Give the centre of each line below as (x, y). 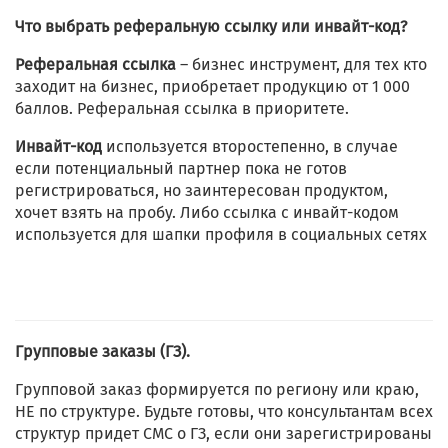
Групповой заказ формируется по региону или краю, (217, 390)
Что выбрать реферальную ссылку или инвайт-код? (211, 27)
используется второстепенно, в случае (252, 147)
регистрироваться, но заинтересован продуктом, (201, 191)
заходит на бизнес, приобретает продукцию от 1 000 (212, 87)
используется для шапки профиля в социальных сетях (221, 235)
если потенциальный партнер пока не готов (181, 169)
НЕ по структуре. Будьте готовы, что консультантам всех (224, 412)
